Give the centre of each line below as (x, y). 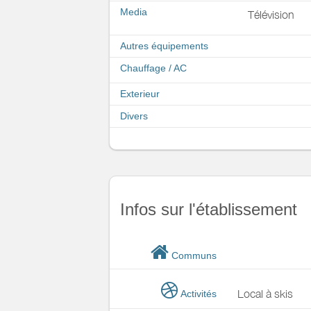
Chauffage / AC (153, 68)
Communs (192, 255)
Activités (197, 294)
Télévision (271, 15)
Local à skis (265, 294)
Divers (134, 116)
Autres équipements (164, 46)
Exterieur (140, 94)
